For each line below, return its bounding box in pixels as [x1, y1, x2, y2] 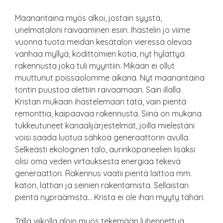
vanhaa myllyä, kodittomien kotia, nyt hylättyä [15, 48, 185, 59]
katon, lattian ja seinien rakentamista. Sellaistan [15, 180, 189, 190]
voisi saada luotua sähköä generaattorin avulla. [15, 132, 190, 142]
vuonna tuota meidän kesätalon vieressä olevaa [15, 36, 192, 47]
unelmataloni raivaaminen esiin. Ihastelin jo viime [15, 24, 190, 35]
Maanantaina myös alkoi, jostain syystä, [15, 12, 162, 23]
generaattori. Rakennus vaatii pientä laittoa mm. [15, 168, 192, 178]
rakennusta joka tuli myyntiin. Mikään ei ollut [15, 60, 175, 71]
